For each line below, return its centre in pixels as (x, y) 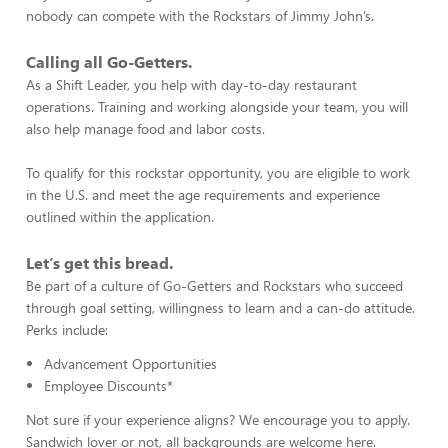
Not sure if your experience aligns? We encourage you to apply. (218, 419)
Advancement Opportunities (130, 363)
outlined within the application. (120, 216)
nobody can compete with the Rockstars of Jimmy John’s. (200, 15)
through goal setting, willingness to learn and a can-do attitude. (220, 307)
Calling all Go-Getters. (109, 61)
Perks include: (67, 329)
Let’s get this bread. (99, 262)
